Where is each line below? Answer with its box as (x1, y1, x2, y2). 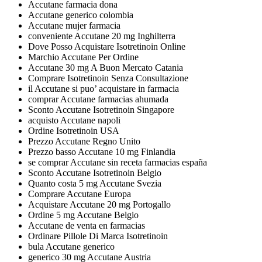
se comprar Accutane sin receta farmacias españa (28, 157, 207, 167)
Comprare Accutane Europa (28, 188, 131, 199)
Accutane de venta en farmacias (28, 220, 145, 230)
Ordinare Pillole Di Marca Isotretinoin (28, 230, 168, 241)
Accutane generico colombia (28, 9, 133, 20)
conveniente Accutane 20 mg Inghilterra (28, 30, 175, 41)
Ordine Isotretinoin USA (28, 125, 119, 136)
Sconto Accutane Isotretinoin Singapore (28, 104, 174, 115)
